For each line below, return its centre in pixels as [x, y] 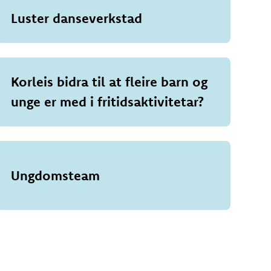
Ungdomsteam [55, 175]
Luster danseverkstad [76, 18]
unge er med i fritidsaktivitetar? [107, 102]
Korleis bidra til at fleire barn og [109, 82]
